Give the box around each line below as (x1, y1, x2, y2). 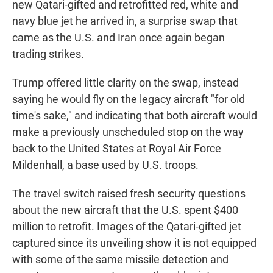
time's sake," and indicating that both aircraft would (12, 109, 257, 122)
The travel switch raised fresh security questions (12, 187, 246, 200)
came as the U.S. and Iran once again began (12, 31, 225, 44)
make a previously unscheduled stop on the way (12, 126, 244, 139)
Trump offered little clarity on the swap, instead (12, 76, 239, 90)
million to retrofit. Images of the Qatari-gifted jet (12, 220, 241, 233)
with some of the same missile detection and (12, 253, 229, 266)
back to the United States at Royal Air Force (12, 142, 221, 155)
